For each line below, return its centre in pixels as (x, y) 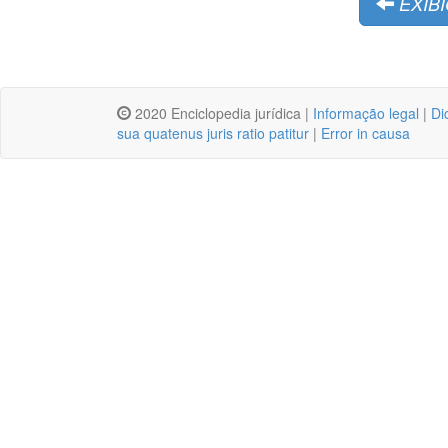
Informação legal (366, 112)
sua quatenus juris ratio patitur (213, 132)
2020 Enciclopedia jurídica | (222, 112)
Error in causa (365, 132)
